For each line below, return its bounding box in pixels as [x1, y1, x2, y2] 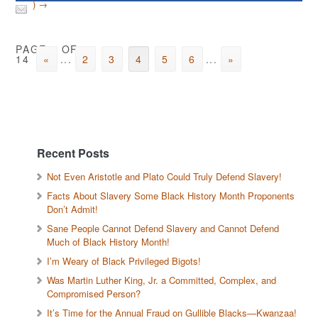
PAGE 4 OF [16, 42, 78, 57]
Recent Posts [37, 145, 110, 162]
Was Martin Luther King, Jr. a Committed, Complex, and [47, 273, 277, 287]
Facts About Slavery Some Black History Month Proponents [47, 189, 295, 203]
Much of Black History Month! [47, 235, 170, 249]
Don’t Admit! [47, 202, 99, 216]
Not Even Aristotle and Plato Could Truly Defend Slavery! [47, 170, 283, 184]
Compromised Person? [47, 287, 141, 301]
